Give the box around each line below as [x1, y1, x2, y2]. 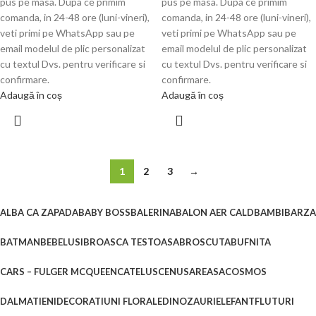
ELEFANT [216, 296, 255, 308]
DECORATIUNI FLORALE [56, 296, 162, 308]
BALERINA [130, 207, 176, 219]
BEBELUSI [40, 236, 83, 248]
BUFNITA [231, 236, 271, 248]
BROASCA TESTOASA [83, 236, 179, 248]
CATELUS [117, 266, 158, 278]
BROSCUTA [179, 236, 231, 248]
